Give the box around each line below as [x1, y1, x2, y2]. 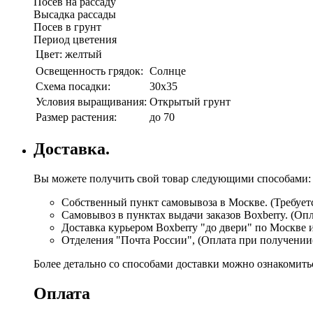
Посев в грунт [34, 21, 101, 34]
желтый [65, 48, 102, 61]
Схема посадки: [36, 80, 110, 93]
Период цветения [34, 34, 117, 46]
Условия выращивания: [36, 96, 147, 108]
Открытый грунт [150, 96, 231, 108]
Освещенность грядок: [36, 65, 143, 78]
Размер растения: [36, 111, 117, 124]
